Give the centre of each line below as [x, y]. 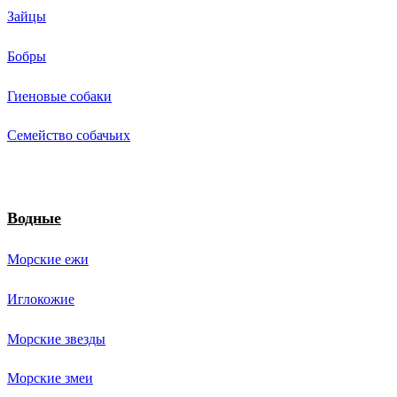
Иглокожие [41, 299]
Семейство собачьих [69, 135]
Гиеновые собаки [59, 95]
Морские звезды [56, 338]
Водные [34, 217]
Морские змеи [50, 378]
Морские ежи [48, 259]
